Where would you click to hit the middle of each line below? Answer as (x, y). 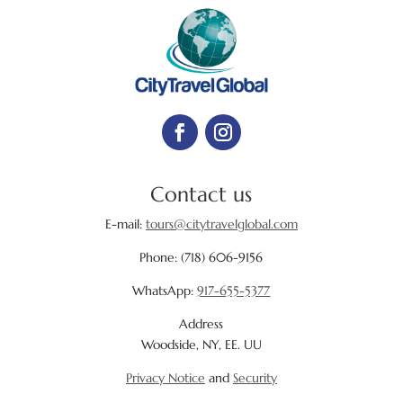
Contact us (201, 194)
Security (255, 377)
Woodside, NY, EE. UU (201, 344)
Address (201, 323)
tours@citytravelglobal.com (221, 224)
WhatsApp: (165, 290)
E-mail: (125, 224)
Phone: (161, 257)
